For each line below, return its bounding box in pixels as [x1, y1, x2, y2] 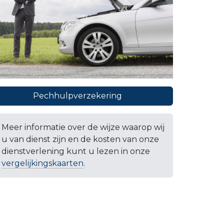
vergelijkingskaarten [1, 158, 84, 168]
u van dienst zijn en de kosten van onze [1, 134, 159, 144]
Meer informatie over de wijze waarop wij [1, 122, 165, 132]
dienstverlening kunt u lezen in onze [1, 146, 150, 156]
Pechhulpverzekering [32, 91, 124, 101]
